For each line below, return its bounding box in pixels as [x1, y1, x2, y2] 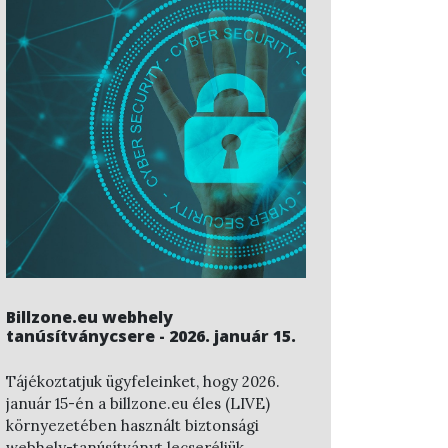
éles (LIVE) [188, 394, 270, 414]
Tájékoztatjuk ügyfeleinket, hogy [6, 372, 242, 392]
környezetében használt [6, 416, 185, 436]
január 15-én [6, 394, 94, 414]
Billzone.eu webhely [6, 305, 173, 328]
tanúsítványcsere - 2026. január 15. [6, 324, 296, 347]
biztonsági [185, 416, 259, 436]
